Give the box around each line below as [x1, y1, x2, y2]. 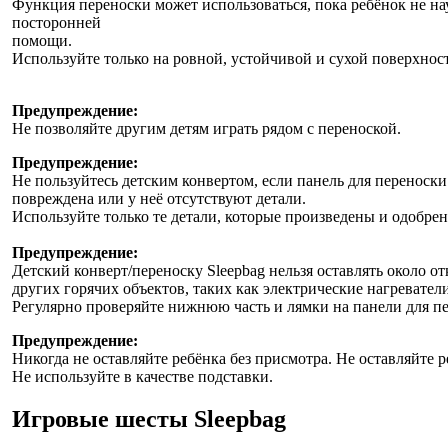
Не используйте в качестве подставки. [12, 367, 273, 385]
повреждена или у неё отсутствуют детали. [12, 189, 306, 207]
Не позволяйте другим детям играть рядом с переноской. [12, 119, 401, 137]
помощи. [12, 31, 72, 49]
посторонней [12, 13, 101, 31]
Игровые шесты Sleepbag [12, 405, 286, 432]
